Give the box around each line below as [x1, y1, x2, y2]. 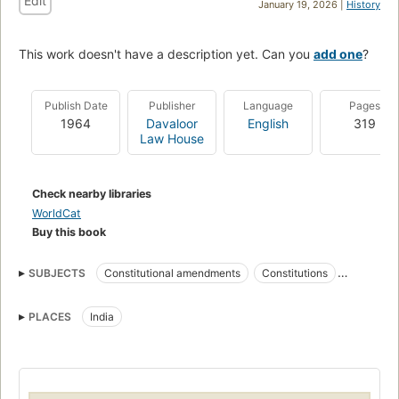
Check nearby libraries [32, 186, 151, 200]
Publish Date [44, 98, 108, 112]
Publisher [149, 98, 195, 112]
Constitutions [262, 265, 328, 280]
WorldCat [32, 206, 81, 220]
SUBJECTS [28, 265, 85, 280]
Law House [140, 130, 204, 146]
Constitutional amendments [104, 265, 240, 280]
